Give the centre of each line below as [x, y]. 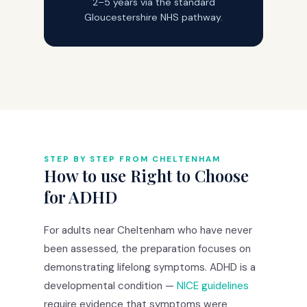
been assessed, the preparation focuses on [147, 248]
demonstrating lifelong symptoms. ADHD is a [150, 267]
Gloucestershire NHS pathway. [153, 17]
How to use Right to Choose [146, 175]
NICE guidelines [213, 285]
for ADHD [81, 196]
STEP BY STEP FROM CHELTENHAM [132, 159]
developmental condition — [110, 285]
